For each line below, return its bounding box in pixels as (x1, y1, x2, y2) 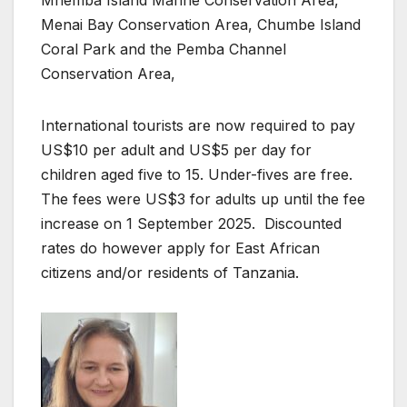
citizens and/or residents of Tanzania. (41, 263, 299, 283)
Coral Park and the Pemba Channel (41, 40, 286, 59)
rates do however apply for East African (41, 239, 320, 258)
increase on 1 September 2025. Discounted (41, 214, 342, 233)
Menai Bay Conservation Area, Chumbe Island (41, 15, 361, 35)
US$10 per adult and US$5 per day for (41, 141, 312, 160)
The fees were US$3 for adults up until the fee (41, 190, 365, 209)
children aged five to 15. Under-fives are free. (41, 165, 357, 184)
